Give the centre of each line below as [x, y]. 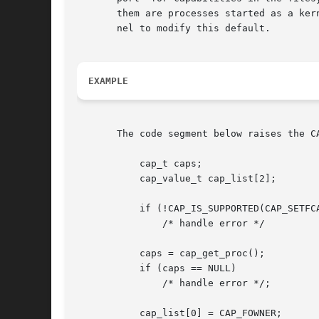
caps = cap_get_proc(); [100, 253]
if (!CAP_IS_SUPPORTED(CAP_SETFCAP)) [100, 209]
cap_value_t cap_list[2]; [100, 179]
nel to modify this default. [174, 28]
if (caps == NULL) [100, 268]
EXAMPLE [108, 81]
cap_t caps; [100, 164]
